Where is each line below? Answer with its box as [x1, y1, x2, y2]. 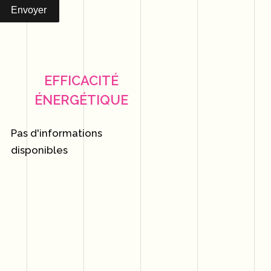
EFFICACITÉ [44, 73, 119, 89]
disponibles [10, 144, 68, 157]
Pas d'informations [10, 127, 102, 140]
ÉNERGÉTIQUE [34, 92, 129, 108]
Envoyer [11, 5, 47, 16]
